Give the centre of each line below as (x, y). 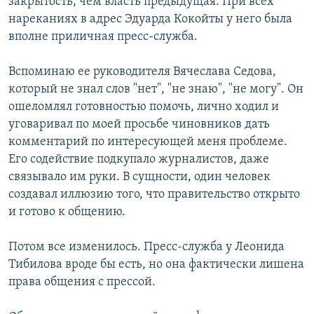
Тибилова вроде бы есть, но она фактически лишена (156, 265)
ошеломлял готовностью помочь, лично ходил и (144, 107)
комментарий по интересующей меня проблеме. (148, 142)
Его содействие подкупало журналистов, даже (139, 160)
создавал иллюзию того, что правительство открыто (154, 195)
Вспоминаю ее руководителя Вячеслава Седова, (142, 72)
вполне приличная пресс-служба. (103, 37)
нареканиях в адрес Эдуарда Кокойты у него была (150, 20)
